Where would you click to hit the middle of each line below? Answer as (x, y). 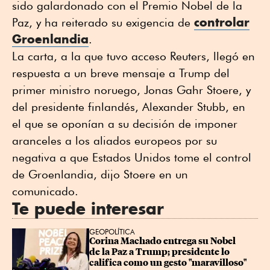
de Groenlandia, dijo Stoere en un (100, 174)
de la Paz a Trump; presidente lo (160, 252)
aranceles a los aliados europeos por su (115, 140)
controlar (222, 22)
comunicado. (49, 191)
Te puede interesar (88, 208)
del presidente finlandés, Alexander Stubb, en (129, 106)
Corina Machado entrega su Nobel (163, 241)
